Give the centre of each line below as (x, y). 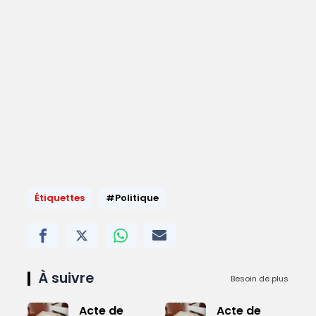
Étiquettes (59, 198)
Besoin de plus (260, 278)
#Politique (132, 198)
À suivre (66, 279)
